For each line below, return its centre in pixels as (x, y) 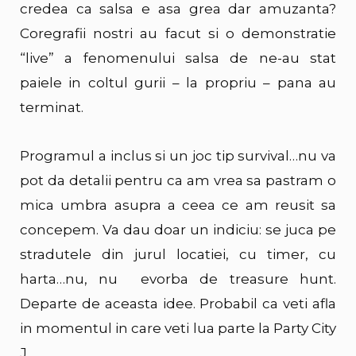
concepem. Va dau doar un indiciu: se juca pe (178, 229)
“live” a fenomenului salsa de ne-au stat (178, 58)
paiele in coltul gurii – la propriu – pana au (178, 82)
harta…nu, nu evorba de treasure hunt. (178, 279)
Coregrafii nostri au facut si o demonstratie (178, 33)
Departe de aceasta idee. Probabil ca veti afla (178, 303)
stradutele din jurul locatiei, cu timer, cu (178, 254)
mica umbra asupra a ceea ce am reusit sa (178, 205)
